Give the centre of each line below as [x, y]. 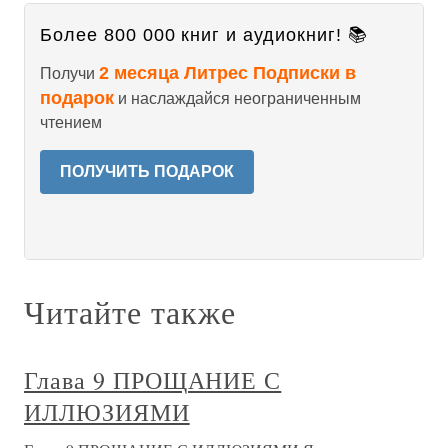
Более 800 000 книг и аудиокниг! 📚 [204, 35]
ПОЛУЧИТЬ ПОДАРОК [147, 171]
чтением [71, 122]
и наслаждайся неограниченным [237, 98]
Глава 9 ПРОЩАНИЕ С [153, 380]
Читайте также [130, 311]
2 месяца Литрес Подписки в [227, 73]
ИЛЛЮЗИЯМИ [107, 412]
